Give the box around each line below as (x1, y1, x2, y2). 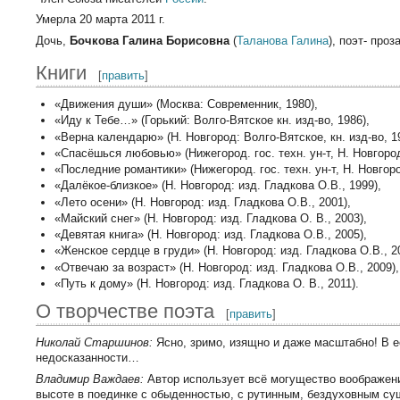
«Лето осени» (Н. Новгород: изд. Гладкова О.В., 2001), (54, 195, 351, 209)
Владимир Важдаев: (36, 371, 145, 386)
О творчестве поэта (36, 300, 215, 323)
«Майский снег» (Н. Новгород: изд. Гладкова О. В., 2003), (54, 211, 367, 225)
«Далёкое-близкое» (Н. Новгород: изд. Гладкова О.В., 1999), (54, 179, 381, 193)
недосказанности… (36, 351, 140, 365)
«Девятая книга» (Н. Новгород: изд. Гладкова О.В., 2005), (54, 228, 367, 242)
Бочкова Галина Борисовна (70, 33, 230, 47)
